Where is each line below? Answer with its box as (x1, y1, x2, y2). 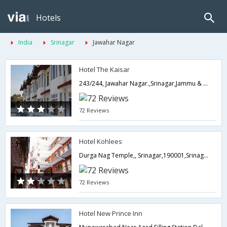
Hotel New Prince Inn (79, 209, 143, 218)
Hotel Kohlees (79, 137, 123, 146)
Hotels (36, 12, 61, 23)
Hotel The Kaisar (79, 65, 130, 74)
